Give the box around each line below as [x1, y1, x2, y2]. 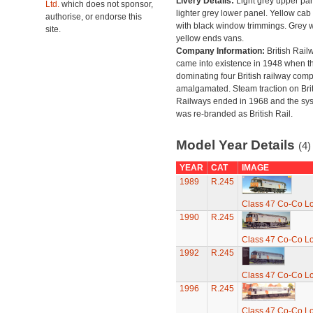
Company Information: [175, 46, 267, 56]
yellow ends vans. [175, 34, 244, 43]
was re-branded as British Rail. [175, 109, 293, 119]
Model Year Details [175, 138, 298, 152]
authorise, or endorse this [45, 12, 142, 22]
